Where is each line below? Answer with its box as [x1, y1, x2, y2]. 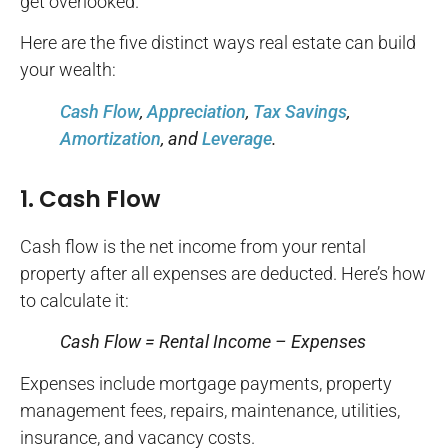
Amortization [60, 127, 161, 149]
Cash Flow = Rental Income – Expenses [60, 331, 366, 353]
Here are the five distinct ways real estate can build [20, 32, 416, 54]
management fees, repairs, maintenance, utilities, [20, 399, 400, 421]
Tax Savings [253, 100, 347, 122]
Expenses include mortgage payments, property [20, 372, 392, 394]
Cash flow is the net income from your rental [20, 235, 366, 257]
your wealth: [20, 59, 116, 81]
